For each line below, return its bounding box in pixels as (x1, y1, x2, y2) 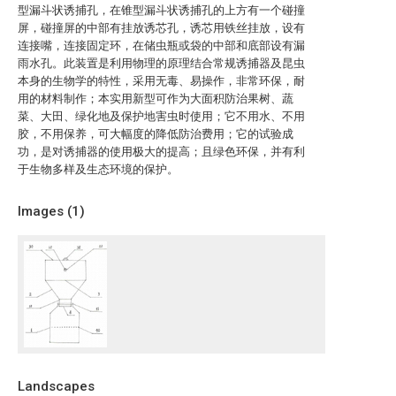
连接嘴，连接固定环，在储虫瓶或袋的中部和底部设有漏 (18, 39, 305, 52)
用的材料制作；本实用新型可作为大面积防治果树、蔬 (18, 92, 293, 105)
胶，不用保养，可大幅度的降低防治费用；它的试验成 (18, 127, 293, 141)
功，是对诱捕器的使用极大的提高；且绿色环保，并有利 (18, 145, 305, 158)
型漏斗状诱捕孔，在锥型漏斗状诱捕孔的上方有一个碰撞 (18, 4, 305, 17)
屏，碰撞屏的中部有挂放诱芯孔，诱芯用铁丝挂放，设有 (18, 21, 305, 34)
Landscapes (18, 378, 95, 394)
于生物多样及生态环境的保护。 (18, 163, 179, 176)
